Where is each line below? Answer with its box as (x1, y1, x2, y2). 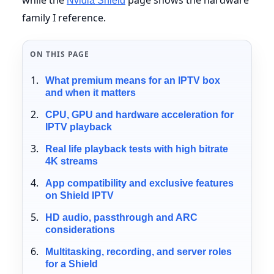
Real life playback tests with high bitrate (45, 143, 228, 154)
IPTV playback (45, 121, 112, 132)
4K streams (45, 155, 98, 166)
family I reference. (22, 10, 106, 24)
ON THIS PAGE (30, 48, 89, 59)
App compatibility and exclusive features (45, 177, 234, 188)
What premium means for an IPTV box (45, 75, 220, 86)
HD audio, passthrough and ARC (45, 212, 198, 223)
